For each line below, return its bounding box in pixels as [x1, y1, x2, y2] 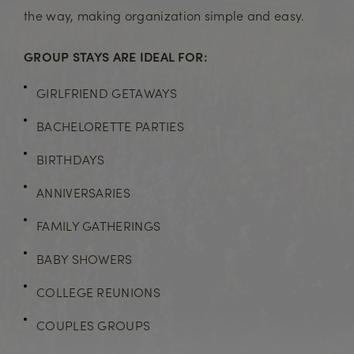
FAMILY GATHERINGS [36, 217, 161, 234]
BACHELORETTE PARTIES [36, 117, 184, 134]
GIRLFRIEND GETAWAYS [36, 84, 178, 101]
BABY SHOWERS [36, 250, 133, 267]
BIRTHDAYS [36, 150, 105, 168]
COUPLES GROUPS [36, 316, 151, 333]
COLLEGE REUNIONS [36, 283, 160, 300]
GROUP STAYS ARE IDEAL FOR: [24, 47, 207, 65]
